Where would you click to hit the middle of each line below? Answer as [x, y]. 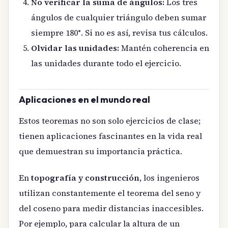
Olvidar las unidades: [75, 48]
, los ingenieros [169, 177]
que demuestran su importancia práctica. [101, 151]
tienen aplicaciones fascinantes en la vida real [110, 136]
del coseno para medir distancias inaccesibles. [111, 208]
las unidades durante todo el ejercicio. [106, 63]
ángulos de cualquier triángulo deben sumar [119, 18]
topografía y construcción [85, 177]
